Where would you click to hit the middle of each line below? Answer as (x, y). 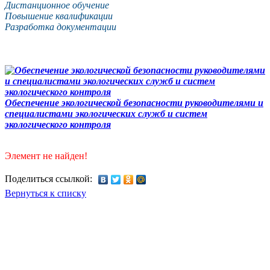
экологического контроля (58, 124)
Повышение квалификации (59, 16)
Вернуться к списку (46, 193)
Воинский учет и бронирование (82, 231)
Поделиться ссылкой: (49, 178)
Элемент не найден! (46, 155)
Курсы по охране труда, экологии (87, 218)
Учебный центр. (46, 205)
